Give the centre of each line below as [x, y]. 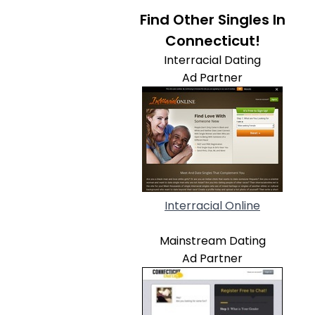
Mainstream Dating [212, 241]
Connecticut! [212, 41]
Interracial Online [212, 206]
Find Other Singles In [212, 20]
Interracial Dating [212, 60]
